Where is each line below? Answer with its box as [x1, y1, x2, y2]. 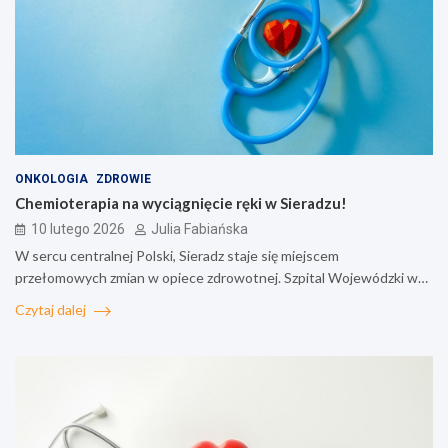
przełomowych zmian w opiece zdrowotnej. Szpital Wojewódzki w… [15, 269, 428, 287]
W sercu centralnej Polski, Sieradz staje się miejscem [15, 247, 339, 265]
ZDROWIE [96, 172, 151, 187]
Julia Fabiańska [151, 221, 248, 238]
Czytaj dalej [15, 301, 89, 319]
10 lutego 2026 [31, 221, 125, 238]
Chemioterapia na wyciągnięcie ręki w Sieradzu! [15, 194, 347, 213]
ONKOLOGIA [15, 172, 88, 187]
